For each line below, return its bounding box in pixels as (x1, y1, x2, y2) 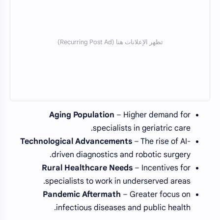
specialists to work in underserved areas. (45, 176, 191, 186)
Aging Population (49, 110, 114, 120)
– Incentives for (133, 163, 191, 173)
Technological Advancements (20, 136, 132, 146)
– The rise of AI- (132, 136, 191, 146)
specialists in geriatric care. (93, 123, 191, 133)
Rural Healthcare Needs (42, 163, 133, 173)
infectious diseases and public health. (56, 202, 191, 213)
